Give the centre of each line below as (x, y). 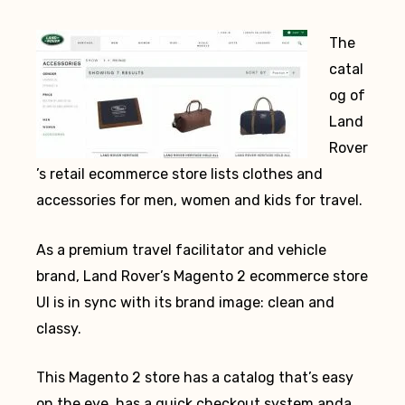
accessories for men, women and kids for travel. (199, 200)
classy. (59, 328)
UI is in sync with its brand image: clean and (185, 302)
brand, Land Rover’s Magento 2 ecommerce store (202, 276)
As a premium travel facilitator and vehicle (181, 250)
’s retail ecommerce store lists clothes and (179, 174)
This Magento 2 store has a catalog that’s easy (195, 378)
